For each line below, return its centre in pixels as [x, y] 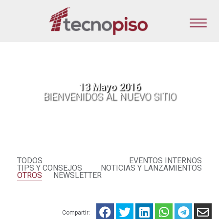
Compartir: [77, 212]
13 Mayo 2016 [109, 87]
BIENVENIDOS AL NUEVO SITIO [109, 97]
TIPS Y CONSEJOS [50, 168]
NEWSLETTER [77, 175]
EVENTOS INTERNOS [165, 160]
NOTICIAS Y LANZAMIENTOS [151, 168]
